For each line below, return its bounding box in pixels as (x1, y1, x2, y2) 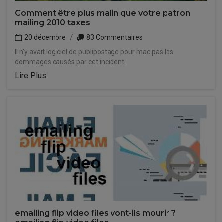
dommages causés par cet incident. (15, 58, 126, 66)
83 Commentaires (85, 33, 143, 41)
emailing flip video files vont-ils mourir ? (15, 208, 176, 218)
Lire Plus (15, 71, 46, 80)
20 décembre (23, 33, 66, 41)
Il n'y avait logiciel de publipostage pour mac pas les (15, 48, 173, 55)
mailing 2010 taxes (15, 18, 90, 27)
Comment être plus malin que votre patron (15, 8, 190, 18)
